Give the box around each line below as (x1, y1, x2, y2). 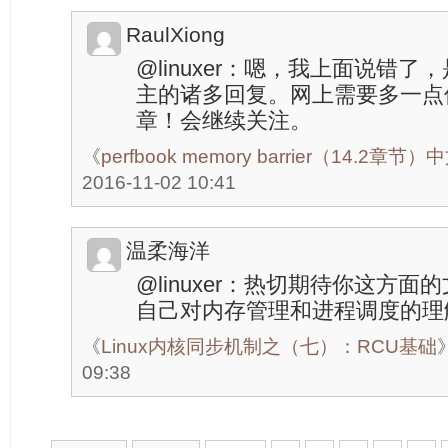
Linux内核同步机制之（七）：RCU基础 (101, 336, 437, 357)
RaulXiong (126, 23, 225, 46)
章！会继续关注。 (136, 108, 312, 133)
